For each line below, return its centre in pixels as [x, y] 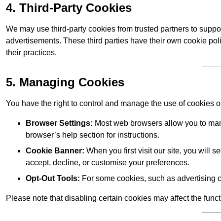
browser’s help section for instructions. [92, 135]
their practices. [31, 53]
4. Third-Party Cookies [69, 8]
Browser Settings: [59, 123]
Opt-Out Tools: [53, 179]
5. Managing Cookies [65, 82]
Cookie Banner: [55, 151]
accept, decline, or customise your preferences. [108, 163]
